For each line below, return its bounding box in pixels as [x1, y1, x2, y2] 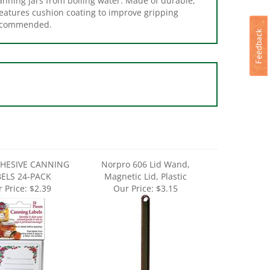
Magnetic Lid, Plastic [104, 153, 187, 165]
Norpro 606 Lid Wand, [101, 141, 190, 152]
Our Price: [113, 165, 154, 177]
